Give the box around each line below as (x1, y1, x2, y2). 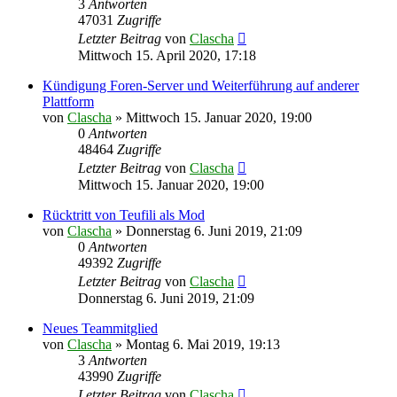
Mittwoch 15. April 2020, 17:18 (78, 47, 256, 63)
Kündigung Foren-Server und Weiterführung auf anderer (43, 77, 359, 93)
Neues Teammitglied (43, 320, 158, 336)
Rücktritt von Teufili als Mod (43, 206, 205, 222)
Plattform (43, 93, 94, 109)
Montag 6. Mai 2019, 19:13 (126, 336, 280, 352)
